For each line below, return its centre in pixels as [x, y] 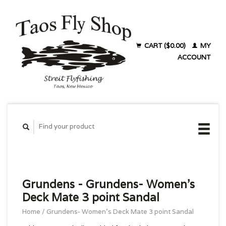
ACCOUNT [194, 57]
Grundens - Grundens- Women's [108, 184]
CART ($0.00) [165, 46]
